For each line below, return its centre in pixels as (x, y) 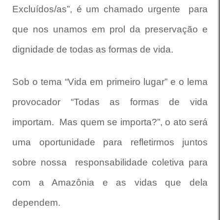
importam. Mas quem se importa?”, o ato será (110, 122)
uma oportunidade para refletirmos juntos (110, 142)
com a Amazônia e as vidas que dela (110, 182)
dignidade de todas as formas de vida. (94, 49)
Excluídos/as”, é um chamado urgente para (110, 9)
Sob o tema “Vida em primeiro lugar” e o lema (110, 82)
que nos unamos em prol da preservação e (110, 29)
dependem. (38, 203)
